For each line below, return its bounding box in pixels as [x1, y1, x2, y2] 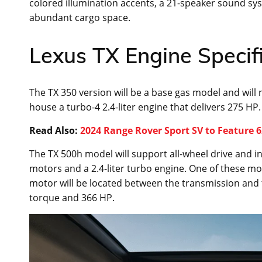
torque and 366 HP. [29, 191, 115, 205]
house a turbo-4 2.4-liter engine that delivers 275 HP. [29, 101, 261, 114]
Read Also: [29, 124, 80, 137]
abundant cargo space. [29, 11, 130, 25]
